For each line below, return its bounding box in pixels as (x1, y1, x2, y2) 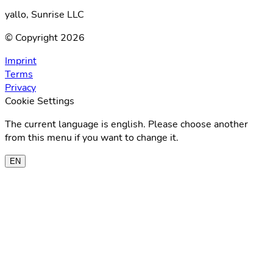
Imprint (5, 54, 37, 68)
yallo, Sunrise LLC (5, 8, 84, 22)
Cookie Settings (5, 94, 74, 108)
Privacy (5, 81, 36, 95)
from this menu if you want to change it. (5, 131, 179, 145)
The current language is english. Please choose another (5, 118, 248, 132)
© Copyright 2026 (5, 31, 85, 45)
